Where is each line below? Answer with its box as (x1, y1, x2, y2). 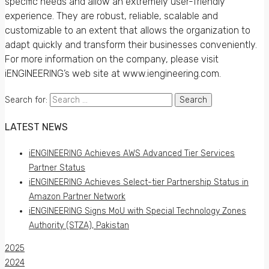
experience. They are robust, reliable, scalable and (5, 10, 218, 22)
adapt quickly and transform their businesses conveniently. (5, 39, 257, 51)
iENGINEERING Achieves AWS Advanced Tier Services (29, 148, 235, 159)
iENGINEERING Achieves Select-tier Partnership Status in (29, 177, 249, 187)
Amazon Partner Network (29, 192, 125, 202)
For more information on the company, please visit (5, 53, 219, 65)
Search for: (5, 95, 47, 106)
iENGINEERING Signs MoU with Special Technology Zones (29, 206, 246, 216)
